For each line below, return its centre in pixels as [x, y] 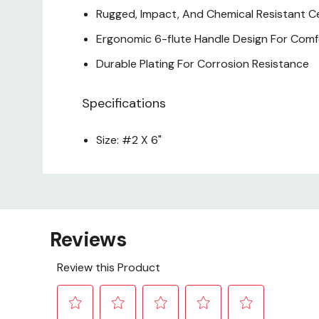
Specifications [124, 104]
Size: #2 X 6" [129, 140]
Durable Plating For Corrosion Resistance [203, 64]
